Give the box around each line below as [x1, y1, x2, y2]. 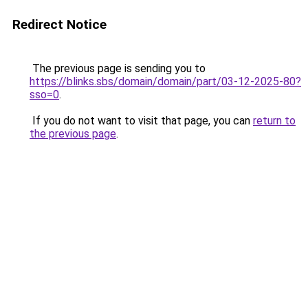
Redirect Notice [12, 16, 107, 32]
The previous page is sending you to [30, 62, 206, 75]
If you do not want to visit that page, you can [30, 114, 253, 127]
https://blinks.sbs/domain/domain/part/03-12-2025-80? [30, 75, 301, 88]
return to [253, 114, 296, 127]
